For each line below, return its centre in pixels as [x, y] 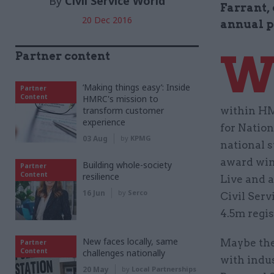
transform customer [123, 110]
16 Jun [94, 193]
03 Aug [95, 138]
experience [104, 122]
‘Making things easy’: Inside [136, 87]
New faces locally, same [130, 241]
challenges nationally [124, 253]
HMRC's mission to [120, 98]
